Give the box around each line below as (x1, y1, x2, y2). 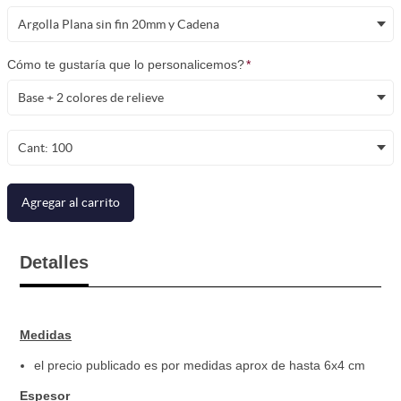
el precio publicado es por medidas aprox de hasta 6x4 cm (34, 358, 365, 373)
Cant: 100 (18, 141, 73, 156)
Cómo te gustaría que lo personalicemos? (7, 57, 244, 73)
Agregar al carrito (21, 195, 120, 210)
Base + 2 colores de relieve (18, 90, 164, 106)
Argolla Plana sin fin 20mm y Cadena (18, 17, 219, 32)
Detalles (20, 252, 89, 273)
